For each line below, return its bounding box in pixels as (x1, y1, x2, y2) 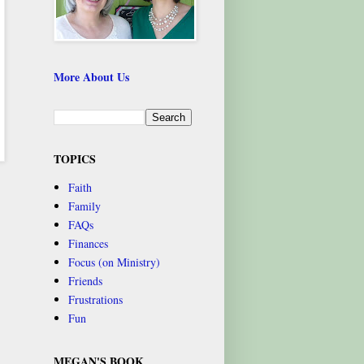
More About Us (54, 67, 129, 85)
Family (67, 198, 101, 214)
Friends (67, 273, 102, 289)
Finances (67, 236, 108, 252)
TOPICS (54, 149, 96, 167)
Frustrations (67, 292, 123, 308)
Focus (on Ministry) (67, 254, 160, 271)
